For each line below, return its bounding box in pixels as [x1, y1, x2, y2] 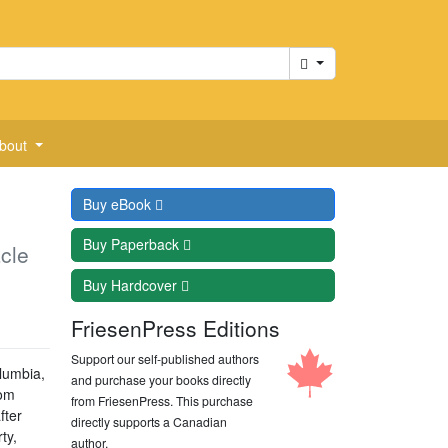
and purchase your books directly [71, 371, 252, 388]
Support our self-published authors [71, 350, 260, 367]
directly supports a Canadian [71, 413, 228, 430]
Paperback [110, 234, 183, 255]
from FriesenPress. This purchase [71, 392, 254, 409]
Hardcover [110, 274, 181, 295]
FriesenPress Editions [71, 313, 281, 343]
